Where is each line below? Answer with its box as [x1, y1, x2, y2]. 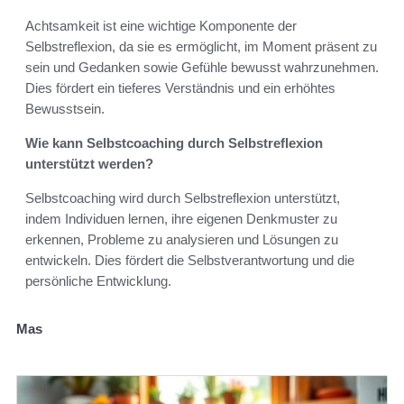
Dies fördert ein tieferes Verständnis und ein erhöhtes [25, 80, 335, 96]
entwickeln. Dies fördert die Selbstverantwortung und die [25, 252, 354, 269]
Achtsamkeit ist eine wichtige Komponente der [25, 18, 297, 34]
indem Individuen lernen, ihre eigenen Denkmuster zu [25, 211, 337, 227]
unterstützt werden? [25, 156, 153, 172]
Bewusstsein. [25, 101, 105, 117]
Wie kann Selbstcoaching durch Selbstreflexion [25, 135, 323, 151]
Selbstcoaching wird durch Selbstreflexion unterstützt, [25, 190, 340, 207]
